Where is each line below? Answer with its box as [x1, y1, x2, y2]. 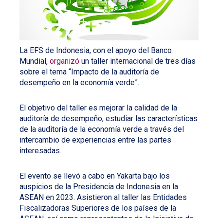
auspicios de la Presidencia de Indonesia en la [19, 182, 178, 191]
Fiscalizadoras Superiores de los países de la [19, 203, 176, 213]
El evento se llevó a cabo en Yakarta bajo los [19, 171, 170, 181]
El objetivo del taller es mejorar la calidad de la [19, 103, 177, 112]
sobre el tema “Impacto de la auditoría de [19, 67, 159, 76]
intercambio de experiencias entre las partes [19, 135, 171, 145]
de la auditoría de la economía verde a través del [19, 124, 184, 134]
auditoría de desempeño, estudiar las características [19, 113, 198, 123]
